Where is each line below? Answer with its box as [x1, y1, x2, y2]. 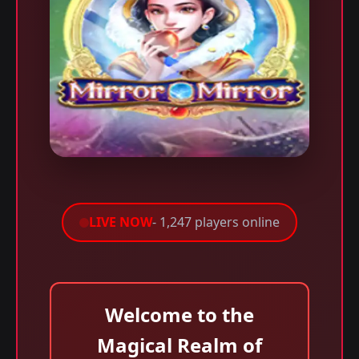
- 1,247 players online [152, 213, 280, 231]
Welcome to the [105, 301, 254, 328]
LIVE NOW [89, 213, 152, 231]
